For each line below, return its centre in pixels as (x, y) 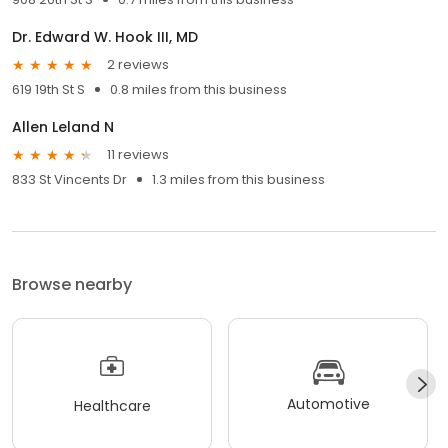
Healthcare (112, 406)
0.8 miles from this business (198, 89)
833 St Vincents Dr (69, 179)
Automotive (328, 404)
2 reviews (138, 65)
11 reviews (138, 155)
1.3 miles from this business (238, 179)
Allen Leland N (63, 126)
